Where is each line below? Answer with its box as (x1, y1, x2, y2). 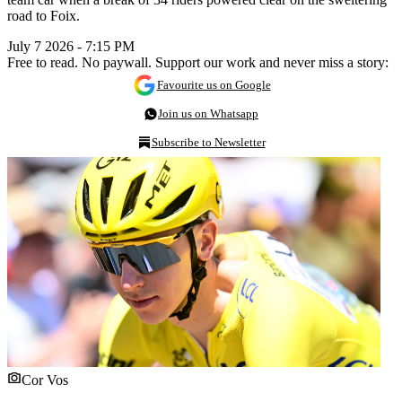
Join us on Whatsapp (158, 106, 258, 120)
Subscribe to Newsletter (151, 135, 266, 149)
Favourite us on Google (156, 77, 271, 92)
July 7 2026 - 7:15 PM (7, 38, 135, 54)
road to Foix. (7, 7, 80, 23)
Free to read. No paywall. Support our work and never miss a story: (7, 54, 389, 70)
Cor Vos (22, 371, 68, 388)
